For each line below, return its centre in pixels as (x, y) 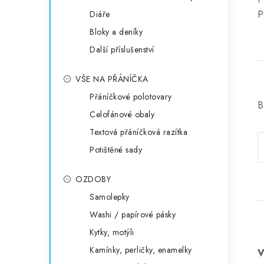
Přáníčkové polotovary (131, 97)
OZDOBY (93, 179)
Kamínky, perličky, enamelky (141, 250)
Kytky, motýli (112, 232)
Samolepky (110, 197)
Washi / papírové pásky (133, 214)
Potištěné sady (116, 150)
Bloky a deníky (116, 32)
